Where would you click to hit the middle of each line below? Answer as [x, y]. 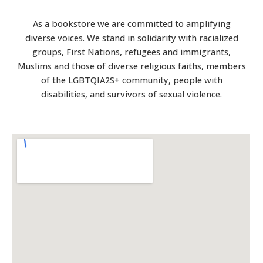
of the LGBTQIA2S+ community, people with [131, 80]
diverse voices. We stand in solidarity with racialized [131, 38]
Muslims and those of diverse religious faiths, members [131, 66]
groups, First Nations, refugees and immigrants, [131, 52]
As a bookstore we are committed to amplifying [131, 23]
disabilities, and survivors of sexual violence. [131, 94]
